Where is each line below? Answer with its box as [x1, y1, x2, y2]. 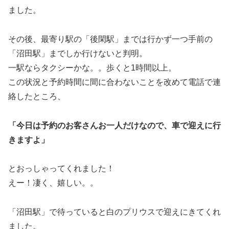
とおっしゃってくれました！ [8, 164, 114, 173]
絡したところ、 [8, 91, 65, 101]
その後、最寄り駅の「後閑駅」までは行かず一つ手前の [8, 34, 213, 43]
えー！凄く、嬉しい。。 [8, 178, 98, 188]
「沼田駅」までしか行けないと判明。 [8, 49, 147, 58]
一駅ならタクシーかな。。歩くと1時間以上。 [8, 63, 176, 72]
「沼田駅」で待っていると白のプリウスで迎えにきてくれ [8, 208, 221, 217]
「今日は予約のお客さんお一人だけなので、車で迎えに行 [8, 121, 221, 130]
